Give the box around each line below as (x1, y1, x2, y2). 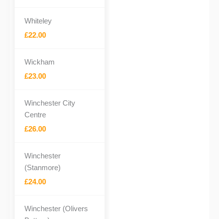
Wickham (24, 58, 55, 66)
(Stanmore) (24, 163, 61, 172)
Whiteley (24, 17, 52, 25)
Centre (24, 110, 46, 119)
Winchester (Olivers (24, 204, 88, 213)
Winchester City (24, 99, 75, 107)
